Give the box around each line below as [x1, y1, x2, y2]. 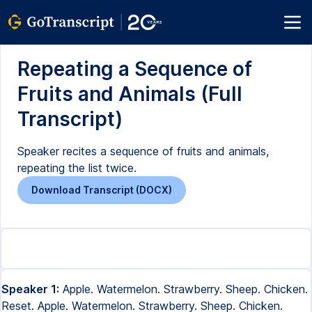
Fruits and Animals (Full [17, 82, 242, 106]
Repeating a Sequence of [17, 57, 252, 81]
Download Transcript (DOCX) [31, 184, 172, 196]
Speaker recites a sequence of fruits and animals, [17, 144, 269, 158]
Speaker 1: [1, 282, 59, 296]
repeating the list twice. [17, 161, 136, 175]
